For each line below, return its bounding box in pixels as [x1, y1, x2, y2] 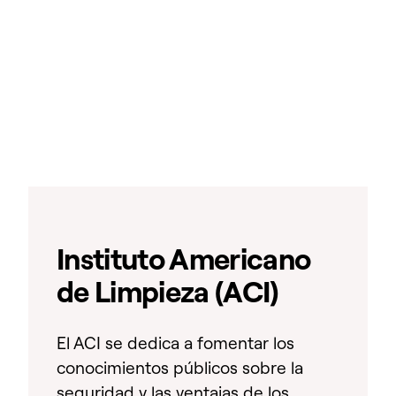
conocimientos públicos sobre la [57, 356, 303, 378]
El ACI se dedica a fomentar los [57, 331, 294, 354]
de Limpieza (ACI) [57, 273, 278, 310]
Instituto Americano [57, 240, 311, 278]
